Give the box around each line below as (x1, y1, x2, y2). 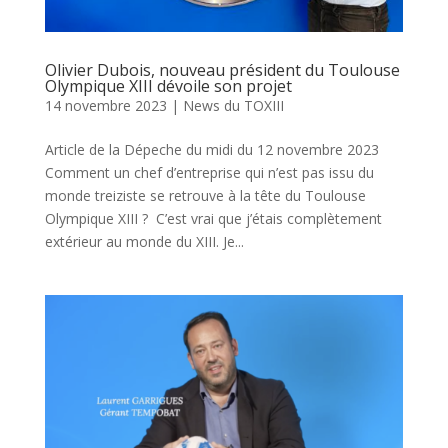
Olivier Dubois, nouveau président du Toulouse (44, 59, 400, 82)
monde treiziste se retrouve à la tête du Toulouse (44, 186, 366, 206)
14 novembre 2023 (44, 96, 167, 116)
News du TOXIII (182, 96, 284, 116)
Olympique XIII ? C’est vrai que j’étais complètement (44, 209, 382, 229)
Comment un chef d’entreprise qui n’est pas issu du (44, 163, 374, 183)
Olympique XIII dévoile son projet (44, 75, 292, 98)
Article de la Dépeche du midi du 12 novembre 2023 (44, 140, 379, 160)
